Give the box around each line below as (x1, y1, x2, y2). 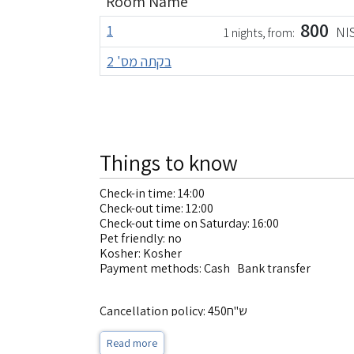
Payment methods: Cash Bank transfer (100, 259, 315, 277)
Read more (107, 335, 157, 350)
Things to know (100, 147, 238, 177)
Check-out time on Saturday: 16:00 (100, 214, 279, 232)
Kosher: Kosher (100, 244, 182, 262)
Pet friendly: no (100, 229, 182, 247)
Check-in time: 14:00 (100, 184, 205, 201)
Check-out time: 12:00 (100, 199, 213, 217)
